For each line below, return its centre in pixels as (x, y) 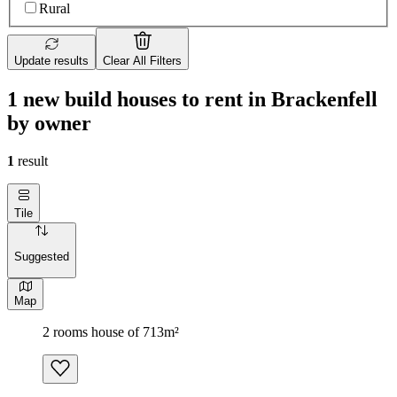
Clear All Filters (142, 61)
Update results (51, 61)
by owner (49, 123)
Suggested (42, 257)
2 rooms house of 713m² (111, 331)
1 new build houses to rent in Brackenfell (192, 99)
